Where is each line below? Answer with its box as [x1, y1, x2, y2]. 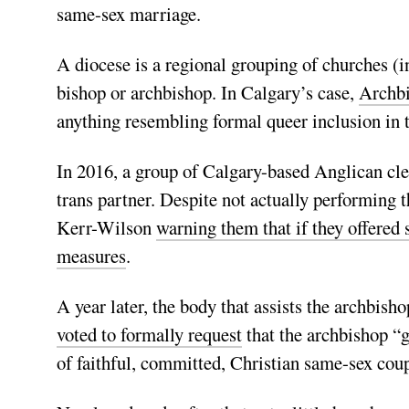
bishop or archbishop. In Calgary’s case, [57, 79, 359, 106]
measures [57, 243, 126, 269]
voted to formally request [57, 321, 242, 348]
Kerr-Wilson [57, 215, 156, 241]
